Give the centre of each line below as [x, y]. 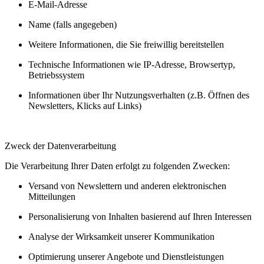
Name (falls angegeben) [72, 24]
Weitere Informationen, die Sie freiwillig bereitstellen [126, 44]
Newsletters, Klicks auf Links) [85, 105]
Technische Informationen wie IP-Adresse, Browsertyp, [132, 64]
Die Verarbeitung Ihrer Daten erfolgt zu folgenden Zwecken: [117, 166]
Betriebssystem [56, 75]
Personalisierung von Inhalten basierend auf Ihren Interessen [140, 216]
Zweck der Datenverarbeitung [60, 146]
